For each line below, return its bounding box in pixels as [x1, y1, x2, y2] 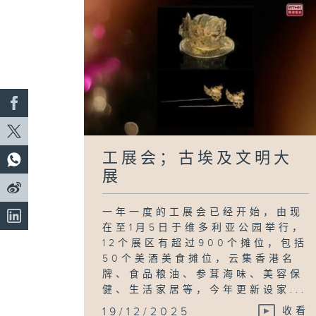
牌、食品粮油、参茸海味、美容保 [102, 268, 304, 280]
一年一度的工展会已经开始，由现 [102, 206, 304, 218]
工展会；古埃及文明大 [102, 149, 293, 167]
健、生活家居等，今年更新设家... [102, 284, 308, 296]
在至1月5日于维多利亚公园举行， [102, 221, 306, 233]
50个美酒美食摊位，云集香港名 [102, 253, 296, 265]
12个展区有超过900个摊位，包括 [102, 237, 308, 249]
